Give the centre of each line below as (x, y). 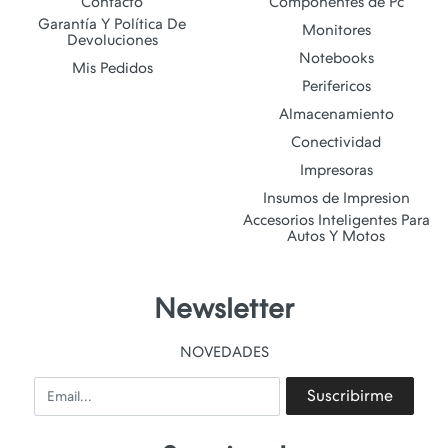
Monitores (336, 29)
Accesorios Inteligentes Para (336, 219)
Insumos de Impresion (336, 197)
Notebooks (336, 57)
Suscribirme (350, 395)
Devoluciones (112, 39)
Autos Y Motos (336, 235)
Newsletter (224, 308)
